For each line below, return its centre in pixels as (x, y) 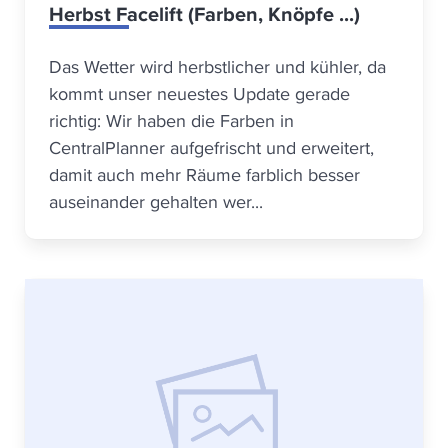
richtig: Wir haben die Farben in (171, 120)
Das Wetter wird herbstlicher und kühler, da (217, 66)
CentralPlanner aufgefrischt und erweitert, (211, 147)
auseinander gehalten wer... (156, 201)
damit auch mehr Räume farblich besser (204, 174)
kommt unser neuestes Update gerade (199, 93)
